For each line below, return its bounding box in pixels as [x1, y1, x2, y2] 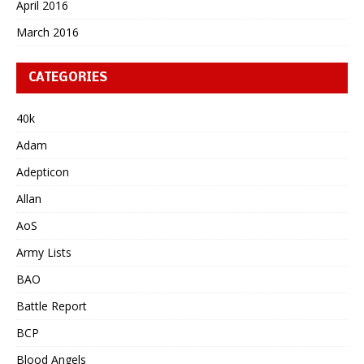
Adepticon [16, 163, 69, 180]
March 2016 [16, 24, 79, 40]
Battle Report [16, 297, 87, 314]
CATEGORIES [28, 71, 107, 84]
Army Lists [16, 244, 71, 260]
